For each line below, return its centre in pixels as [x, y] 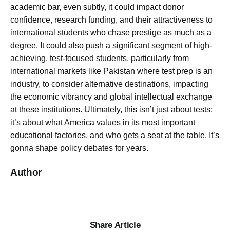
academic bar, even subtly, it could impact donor [97, 7]
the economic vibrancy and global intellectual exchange [111, 97]
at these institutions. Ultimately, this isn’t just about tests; [111, 110]
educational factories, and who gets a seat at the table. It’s [115, 136]
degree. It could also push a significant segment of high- [111, 46]
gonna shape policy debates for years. [79, 148]
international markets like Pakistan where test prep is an [111, 71]
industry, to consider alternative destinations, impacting [109, 84]
